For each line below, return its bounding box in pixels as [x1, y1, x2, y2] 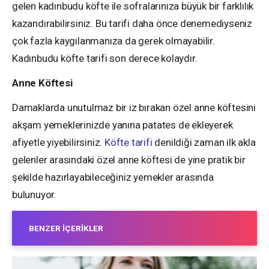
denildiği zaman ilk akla [152, 136, 256, 148]
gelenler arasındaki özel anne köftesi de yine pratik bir [12, 153, 246, 166]
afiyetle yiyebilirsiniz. [12, 136, 105, 148]
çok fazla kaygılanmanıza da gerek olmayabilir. [12, 34, 215, 47]
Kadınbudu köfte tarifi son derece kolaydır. [12, 52, 198, 64]
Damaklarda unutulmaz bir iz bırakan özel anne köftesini [12, 101, 256, 113]
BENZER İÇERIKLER [29, 223, 103, 233]
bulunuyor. [12, 188, 57, 201]
